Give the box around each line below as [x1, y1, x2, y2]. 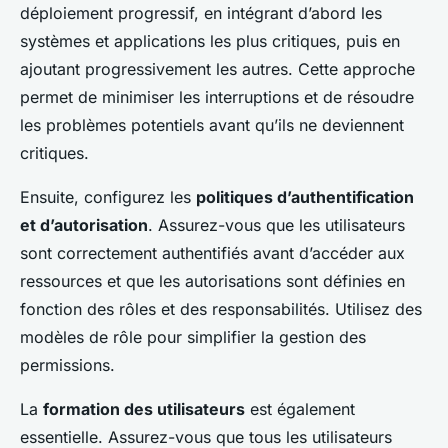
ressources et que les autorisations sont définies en [20, 271, 405, 292]
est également [245, 399, 355, 420]
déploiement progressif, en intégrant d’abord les [20, 3, 382, 24]
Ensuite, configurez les [20, 187, 196, 208]
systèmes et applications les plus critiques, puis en [20, 31, 400, 52]
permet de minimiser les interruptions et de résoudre [20, 87, 414, 108]
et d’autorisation [20, 215, 148, 236]
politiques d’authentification [196, 187, 414, 208]
